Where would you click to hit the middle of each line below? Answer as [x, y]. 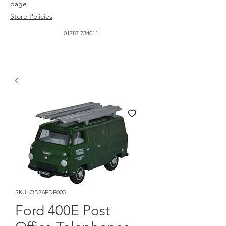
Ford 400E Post [63, 210]
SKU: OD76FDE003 [40, 192]
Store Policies [31, 16]
